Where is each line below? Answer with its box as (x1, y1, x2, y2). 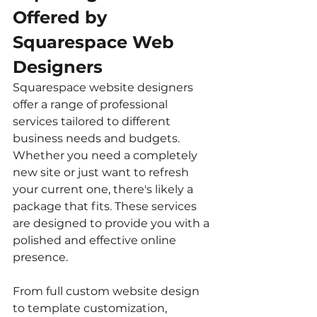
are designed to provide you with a (13, 216, 212, 230)
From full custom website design (13, 284, 202, 298)
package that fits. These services (13, 199, 200, 213)
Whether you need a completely (13, 148, 200, 162)
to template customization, (13, 301, 170, 315)
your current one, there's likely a (13, 182, 196, 196)
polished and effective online (13, 233, 179, 247)
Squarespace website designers (13, 80, 196, 94)
